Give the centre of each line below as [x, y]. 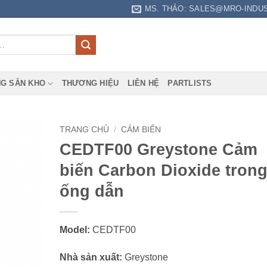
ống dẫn [91, 191]
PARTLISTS [190, 83]
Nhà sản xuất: [91, 257]
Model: [74, 229]
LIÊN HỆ [143, 83]
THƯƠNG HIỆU [90, 83]
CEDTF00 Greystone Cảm [158, 149]
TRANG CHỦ [84, 130]
